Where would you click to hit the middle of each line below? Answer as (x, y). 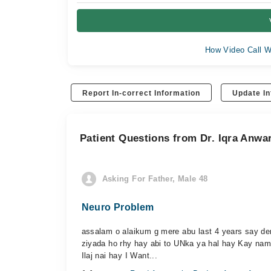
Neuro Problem (118, 207)
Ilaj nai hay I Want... (119, 256)
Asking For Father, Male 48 (155, 179)
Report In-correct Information (142, 93)
